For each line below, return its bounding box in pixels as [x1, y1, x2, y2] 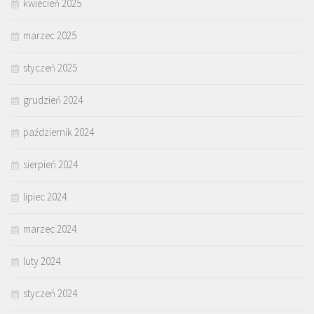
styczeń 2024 [23, 286, 77, 300]
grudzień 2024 [23, 93, 83, 107]
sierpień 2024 [23, 157, 78, 171]
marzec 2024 [23, 221, 76, 235]
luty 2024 [23, 254, 60, 268]
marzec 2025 [23, 28, 76, 42]
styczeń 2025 [23, 60, 77, 74]
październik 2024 [23, 125, 94, 139]
